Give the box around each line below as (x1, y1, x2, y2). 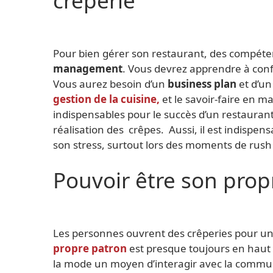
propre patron (53, 241, 127, 255)
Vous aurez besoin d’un (53, 76, 168, 91)
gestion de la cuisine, (53, 91, 160, 106)
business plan (168, 76, 236, 91)
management (53, 61, 122, 76)
